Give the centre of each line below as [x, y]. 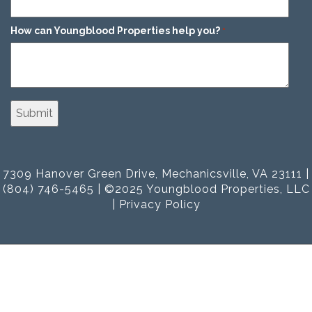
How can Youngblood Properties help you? [115, 30]
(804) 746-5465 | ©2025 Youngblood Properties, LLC [156, 189]
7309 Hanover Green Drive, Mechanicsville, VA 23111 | [156, 173]
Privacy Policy [159, 204]
